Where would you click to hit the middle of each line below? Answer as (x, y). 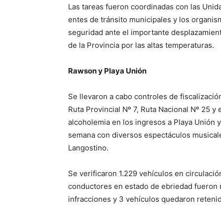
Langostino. (88, 148)
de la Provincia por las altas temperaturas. (141, 45)
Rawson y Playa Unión (107, 71)
